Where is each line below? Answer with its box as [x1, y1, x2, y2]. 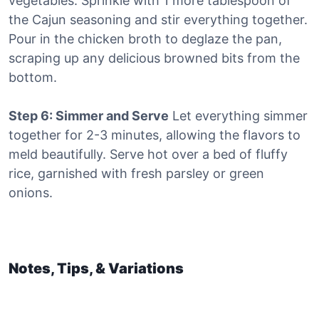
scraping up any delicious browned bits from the [9, 50, 300, 66]
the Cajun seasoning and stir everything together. [9, 11, 308, 27]
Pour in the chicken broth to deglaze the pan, [9, 31, 282, 46]
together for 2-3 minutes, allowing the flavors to [9, 127, 300, 142]
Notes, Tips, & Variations [9, 259, 184, 277]
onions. [9, 184, 53, 200]
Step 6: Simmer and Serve [9, 108, 169, 123]
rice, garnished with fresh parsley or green [9, 165, 264, 181]
